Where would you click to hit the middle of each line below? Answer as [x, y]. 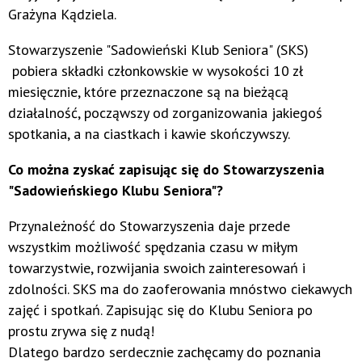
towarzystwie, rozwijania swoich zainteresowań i [157, 267]
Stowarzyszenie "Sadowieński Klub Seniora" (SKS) [158, 49]
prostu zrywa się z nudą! [81, 330]
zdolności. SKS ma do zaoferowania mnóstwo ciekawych [180, 288]
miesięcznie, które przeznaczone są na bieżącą [148, 91]
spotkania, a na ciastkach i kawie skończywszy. [149, 133]
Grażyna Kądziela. [62, 14]
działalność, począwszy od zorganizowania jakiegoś [165, 112]
